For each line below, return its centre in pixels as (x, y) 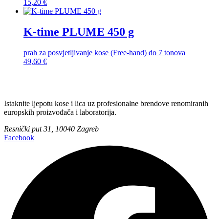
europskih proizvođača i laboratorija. (60, 112)
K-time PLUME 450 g (79, 32)
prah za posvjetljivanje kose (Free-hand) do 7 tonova (104, 52)
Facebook (19, 137)
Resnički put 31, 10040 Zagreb (51, 129)
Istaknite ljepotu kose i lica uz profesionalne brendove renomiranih (106, 103)
